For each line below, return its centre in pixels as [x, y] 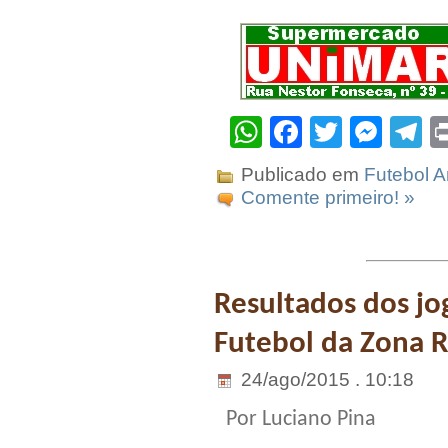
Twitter [389, 131]
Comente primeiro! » [328, 197]
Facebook [373, 131]
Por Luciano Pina [301, 420]
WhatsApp [336, 131]
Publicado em [300, 174]
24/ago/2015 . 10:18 [325, 380]
